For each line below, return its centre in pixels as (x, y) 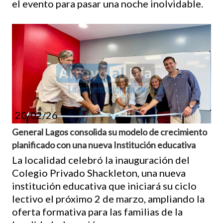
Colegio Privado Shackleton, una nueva (99, 172)
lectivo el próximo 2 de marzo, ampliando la (108, 198)
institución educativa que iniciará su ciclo (104, 185)
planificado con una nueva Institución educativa (104, 145)
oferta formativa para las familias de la (97, 211)
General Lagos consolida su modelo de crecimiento (110, 132)
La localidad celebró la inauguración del (101, 160)
